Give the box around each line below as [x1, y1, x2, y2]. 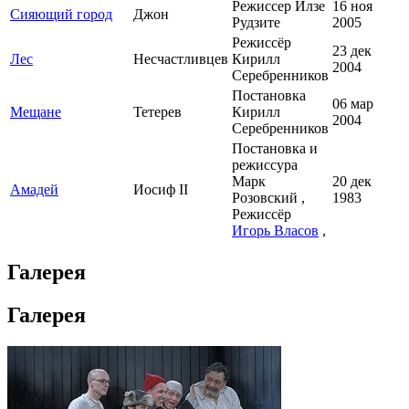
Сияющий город [10, 6, 112, 23]
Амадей [10, 182, 58, 198]
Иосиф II [133, 182, 188, 198]
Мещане [10, 104, 61, 121]
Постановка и [232, 141, 318, 157]
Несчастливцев [133, 51, 228, 68]
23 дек [332, 43, 372, 59]
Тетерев [133, 104, 182, 121]
